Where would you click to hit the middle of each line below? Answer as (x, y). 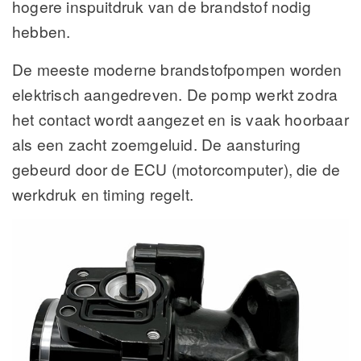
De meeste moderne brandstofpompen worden (177, 69)
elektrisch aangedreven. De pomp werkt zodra (175, 94)
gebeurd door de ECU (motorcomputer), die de (176, 169)
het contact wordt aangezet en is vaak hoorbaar (180, 119)
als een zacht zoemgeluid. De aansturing (157, 144)
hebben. (41, 31)
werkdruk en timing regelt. (103, 194)
